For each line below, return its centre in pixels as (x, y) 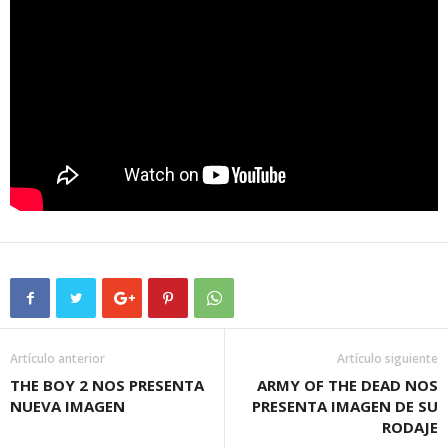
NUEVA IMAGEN (67, 405)
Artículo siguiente (387, 358)
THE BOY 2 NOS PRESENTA (107, 384)
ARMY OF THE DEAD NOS (347, 384)
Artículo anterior (57, 358)
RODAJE (410, 426)
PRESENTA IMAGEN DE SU (345, 405)
